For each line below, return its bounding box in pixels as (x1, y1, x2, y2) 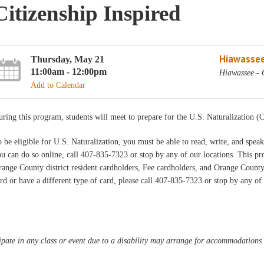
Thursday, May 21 (31, 53, 105, 65)
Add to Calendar (31, 80, 86, 90)
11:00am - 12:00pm (31, 65, 107, 77)
